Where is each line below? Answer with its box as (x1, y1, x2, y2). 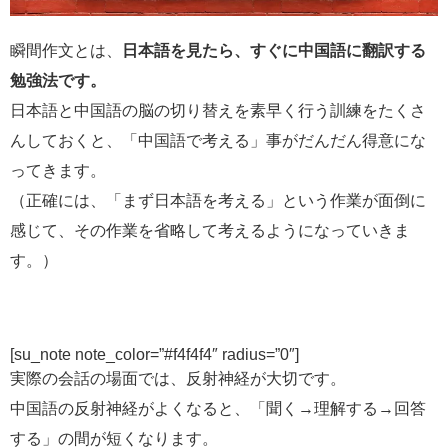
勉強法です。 (10, 71, 106, 89)
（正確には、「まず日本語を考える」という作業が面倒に (10, 191, 426, 209)
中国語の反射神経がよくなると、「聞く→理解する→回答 (10, 399, 426, 417)
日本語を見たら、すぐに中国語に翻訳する (122, 41, 426, 59)
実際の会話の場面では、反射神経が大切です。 (10, 369, 346, 387)
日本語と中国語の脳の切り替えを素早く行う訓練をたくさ (10, 101, 426, 119)
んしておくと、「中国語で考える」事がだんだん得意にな (10, 131, 426, 149)
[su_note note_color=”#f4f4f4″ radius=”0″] (10, 345, 299, 363)
